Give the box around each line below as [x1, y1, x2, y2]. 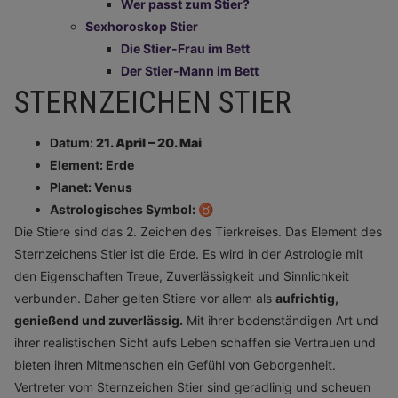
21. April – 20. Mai [96, 135, 202, 150]
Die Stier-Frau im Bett [121, 41, 250, 56]
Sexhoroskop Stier [85, 19, 198, 34]
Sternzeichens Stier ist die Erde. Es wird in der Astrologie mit [14, 246, 363, 261]
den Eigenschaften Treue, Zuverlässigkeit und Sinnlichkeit [14, 268, 349, 283]
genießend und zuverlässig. [14, 313, 183, 328]
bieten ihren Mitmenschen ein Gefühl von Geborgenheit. [14, 357, 336, 372]
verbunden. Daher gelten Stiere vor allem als [14, 291, 275, 306]
